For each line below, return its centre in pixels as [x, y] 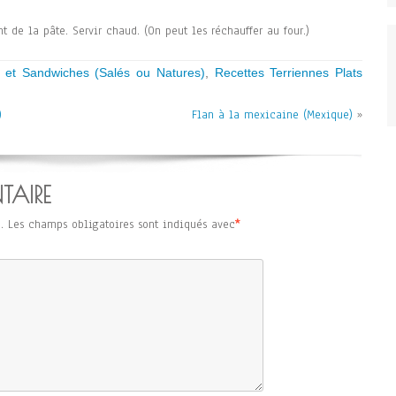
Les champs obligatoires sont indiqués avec [122, 225]
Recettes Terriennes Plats [288, 72]
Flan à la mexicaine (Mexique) [272, 115]
